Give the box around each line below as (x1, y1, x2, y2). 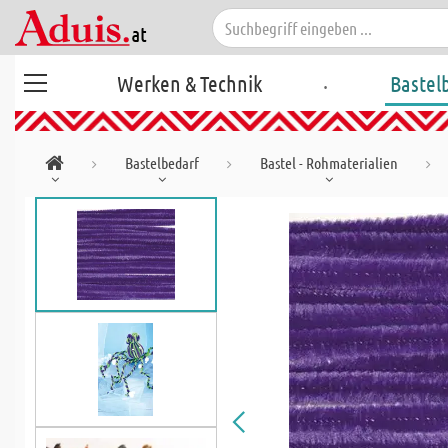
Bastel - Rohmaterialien (260, 153, 398, 172)
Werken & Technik (116, 70, 262, 96)
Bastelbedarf (125, 153, 199, 172)
